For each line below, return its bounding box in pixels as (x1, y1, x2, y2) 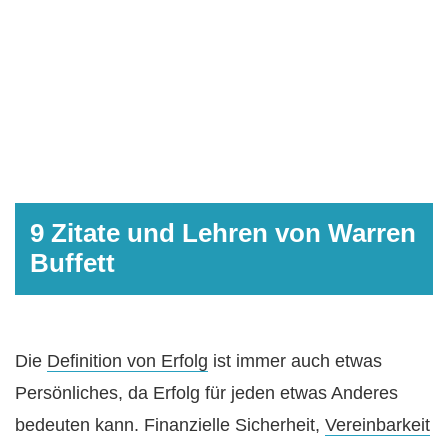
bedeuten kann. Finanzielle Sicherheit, (15, 414, 325, 435)
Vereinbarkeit (325, 414, 430, 435)
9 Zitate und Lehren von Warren (30, 217, 416, 248)
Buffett (30, 247, 115, 278)
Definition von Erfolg (47, 350, 208, 371)
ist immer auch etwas (208, 350, 382, 371)
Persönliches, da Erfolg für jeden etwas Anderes (15, 382, 398, 403)
